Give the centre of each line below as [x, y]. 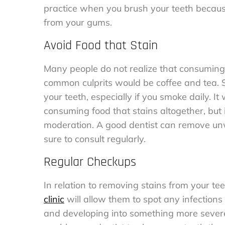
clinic [54, 199]
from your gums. [79, 22]
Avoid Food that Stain [101, 45]
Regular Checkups [90, 162]
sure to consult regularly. [95, 139]
